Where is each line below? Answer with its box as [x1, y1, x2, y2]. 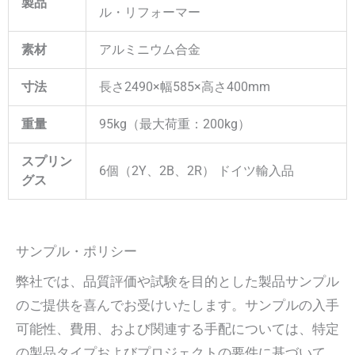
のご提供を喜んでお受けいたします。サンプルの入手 [16, 296, 339, 314]
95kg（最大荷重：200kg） [99, 116, 250, 132]
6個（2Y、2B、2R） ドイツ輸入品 [99, 162, 294, 178]
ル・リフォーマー [99, 4, 200, 20]
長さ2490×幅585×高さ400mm [99, 78, 270, 94]
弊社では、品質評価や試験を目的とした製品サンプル [16, 272, 339, 290]
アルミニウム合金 [99, 41, 200, 57]
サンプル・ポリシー [16, 242, 137, 260]
